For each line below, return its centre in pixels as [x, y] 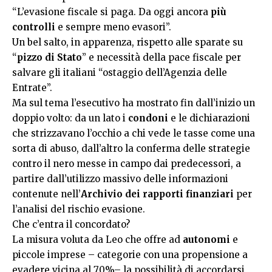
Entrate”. [32, 88]
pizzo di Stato [49, 57]
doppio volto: [42, 118]
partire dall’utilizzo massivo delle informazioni [120, 179]
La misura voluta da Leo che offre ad [97, 240]
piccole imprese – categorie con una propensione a [130, 255]
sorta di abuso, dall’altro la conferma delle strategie [131, 148]
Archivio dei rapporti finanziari [157, 194]
